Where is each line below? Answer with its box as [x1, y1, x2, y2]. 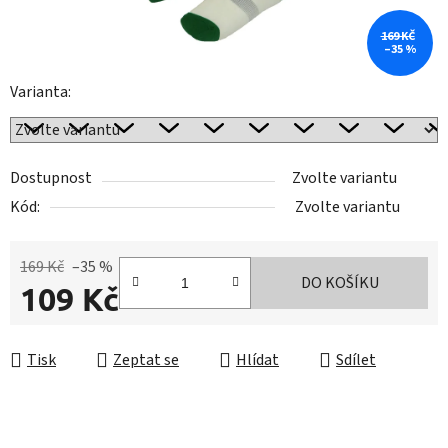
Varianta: [10, 81, 71, 104]
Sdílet [336, 349, 376, 372]
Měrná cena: [19, 319, 100, 342]
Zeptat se [113, 349, 179, 372]
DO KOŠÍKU [300, 272, 379, 295]
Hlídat [236, 349, 279, 372]
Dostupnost [10, 167, 92, 190]
